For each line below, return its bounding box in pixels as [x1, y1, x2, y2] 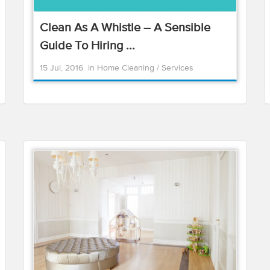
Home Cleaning [97, 64, 157, 72]
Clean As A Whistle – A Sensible [40, 22, 210, 34]
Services [162, 64, 193, 72]
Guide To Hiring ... [40, 40, 135, 52]
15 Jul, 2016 [40, 64, 83, 72]
